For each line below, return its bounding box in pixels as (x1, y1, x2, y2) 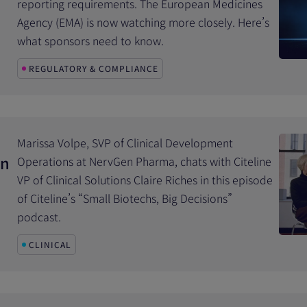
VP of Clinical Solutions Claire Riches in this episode (17, 171, 273, 188)
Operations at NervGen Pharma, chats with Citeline (17, 153, 272, 169)
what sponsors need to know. (17, 32, 164, 49)
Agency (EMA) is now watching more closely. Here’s (17, 14, 270, 30)
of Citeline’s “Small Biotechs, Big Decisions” (17, 190, 233, 206)
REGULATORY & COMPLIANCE (29, 62, 159, 74)
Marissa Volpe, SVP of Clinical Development (17, 134, 234, 151)
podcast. (17, 208, 62, 225)
